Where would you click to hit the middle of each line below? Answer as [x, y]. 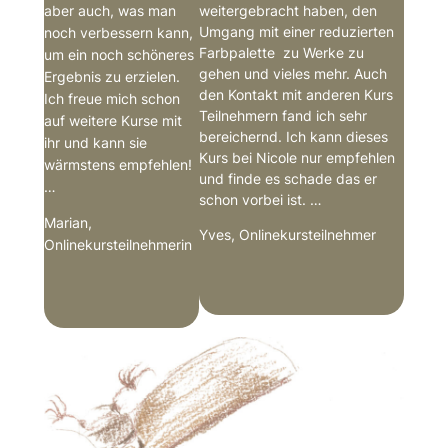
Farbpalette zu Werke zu [281, 53]
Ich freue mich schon [111, 98]
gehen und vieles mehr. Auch [292, 74]
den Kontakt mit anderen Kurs [295, 95]
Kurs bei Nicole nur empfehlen [296, 158]
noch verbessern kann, [118, 32]
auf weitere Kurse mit [112, 120]
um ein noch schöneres [118, 54]
